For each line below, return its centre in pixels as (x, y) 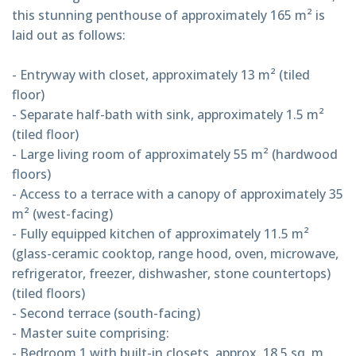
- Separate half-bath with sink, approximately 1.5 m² (168, 114)
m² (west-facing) (62, 213)
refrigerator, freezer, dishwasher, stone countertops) (171, 273)
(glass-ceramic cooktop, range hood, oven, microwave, (175, 253)
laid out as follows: (69, 35)
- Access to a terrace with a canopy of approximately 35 (178, 193)
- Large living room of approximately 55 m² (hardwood (175, 154)
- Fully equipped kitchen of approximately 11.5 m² (161, 233)
